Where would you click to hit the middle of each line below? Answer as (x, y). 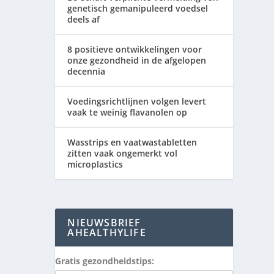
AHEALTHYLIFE (107, 232)
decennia (87, 71)
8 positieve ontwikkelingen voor (135, 49)
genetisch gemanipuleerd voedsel (138, 8)
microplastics (95, 164)
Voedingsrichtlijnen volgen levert (137, 101)
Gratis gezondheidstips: (105, 261)
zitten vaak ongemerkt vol (123, 153)
